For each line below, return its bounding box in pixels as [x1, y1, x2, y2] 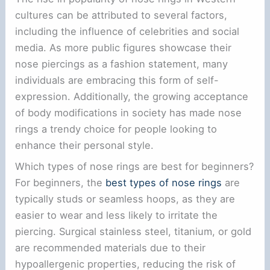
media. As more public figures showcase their [15, 42, 232, 54]
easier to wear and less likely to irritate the [15, 209, 218, 222]
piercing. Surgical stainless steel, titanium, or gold [15, 225, 252, 238]
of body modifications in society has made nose [15, 107, 242, 119]
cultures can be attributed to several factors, [15, 9, 228, 22]
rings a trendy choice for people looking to [15, 123, 218, 136]
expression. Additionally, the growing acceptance [15, 90, 249, 103]
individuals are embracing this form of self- [15, 74, 219, 87]
